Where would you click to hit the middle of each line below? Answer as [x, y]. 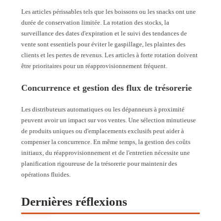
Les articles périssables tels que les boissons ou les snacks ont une [109, 12]
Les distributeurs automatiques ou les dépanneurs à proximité [103, 110]
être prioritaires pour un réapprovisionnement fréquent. [94, 66]
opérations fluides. [46, 175]
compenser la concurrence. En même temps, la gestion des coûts [106, 142]
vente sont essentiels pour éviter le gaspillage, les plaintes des [103, 44]
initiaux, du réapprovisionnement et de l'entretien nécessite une [106, 153]
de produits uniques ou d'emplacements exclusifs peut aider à [103, 131]
